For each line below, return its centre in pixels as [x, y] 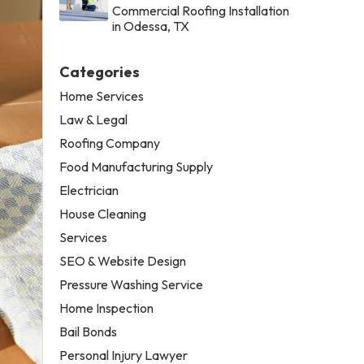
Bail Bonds [89, 331]
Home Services [102, 95]
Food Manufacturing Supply [136, 166]
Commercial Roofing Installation [201, 10]
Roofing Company [110, 143]
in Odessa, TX [151, 26]
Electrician [89, 190]
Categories [100, 71]
